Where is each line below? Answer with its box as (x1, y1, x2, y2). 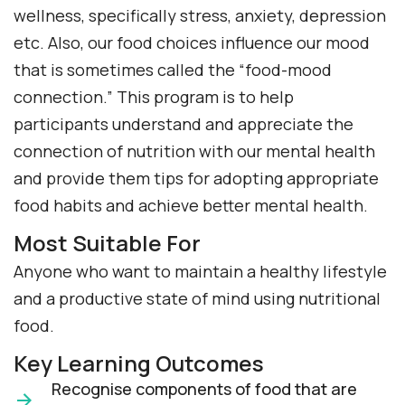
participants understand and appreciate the (14, 113, 353, 136)
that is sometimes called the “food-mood (14, 59, 332, 81)
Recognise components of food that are (52, 378, 357, 400)
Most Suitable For (14, 228, 201, 259)
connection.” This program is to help (14, 86, 294, 108)
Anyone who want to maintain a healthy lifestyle (14, 260, 387, 283)
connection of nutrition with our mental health (14, 140, 375, 163)
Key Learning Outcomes (14, 348, 264, 379)
